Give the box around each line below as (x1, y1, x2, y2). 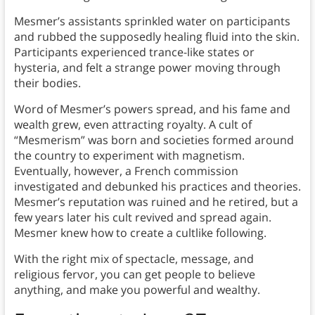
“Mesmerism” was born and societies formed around (13, 132, 294, 148)
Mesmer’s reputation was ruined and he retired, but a (13, 194, 298, 210)
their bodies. (13, 75, 81, 91)
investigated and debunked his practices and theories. (13, 179, 301, 195)
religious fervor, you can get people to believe (13, 266, 255, 283)
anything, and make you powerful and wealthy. (13, 282, 260, 298)
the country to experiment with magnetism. (13, 148, 245, 164)
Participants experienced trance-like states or (13, 44, 255, 60)
